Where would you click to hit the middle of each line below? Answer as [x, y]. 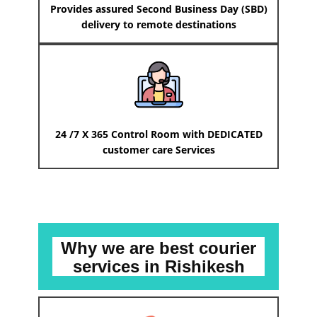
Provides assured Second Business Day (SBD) [158, 9]
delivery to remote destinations [158, 25]
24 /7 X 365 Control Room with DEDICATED [158, 134]
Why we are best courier [158, 248]
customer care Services [158, 150]
